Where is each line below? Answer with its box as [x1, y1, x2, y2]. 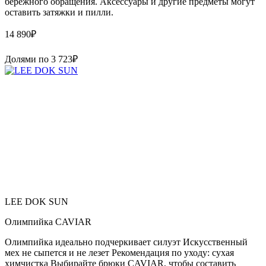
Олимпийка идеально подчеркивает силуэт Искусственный [5, 236, 248, 247]
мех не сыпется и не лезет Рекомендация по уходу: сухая [5, 247, 234, 258]
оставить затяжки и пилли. [5, 7, 113, 17]
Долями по [5, 53, 51, 64]
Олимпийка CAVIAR [5, 216, 91, 227]
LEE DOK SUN [5, 196, 68, 207]
